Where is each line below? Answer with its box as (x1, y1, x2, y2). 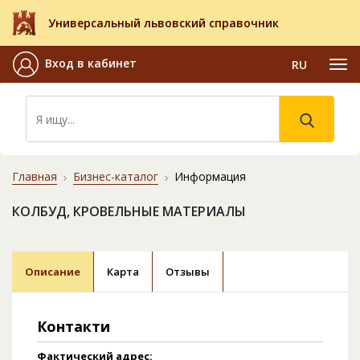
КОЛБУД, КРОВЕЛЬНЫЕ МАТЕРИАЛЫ (12, 202, 246, 221)
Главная (12, 169, 57, 185)
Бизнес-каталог (73, 169, 158, 185)
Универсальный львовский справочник (48, 15, 279, 31)
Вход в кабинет (45, 55, 137, 72)
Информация (174, 169, 246, 185)
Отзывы (166, 264, 210, 280)
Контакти (37, 317, 110, 337)
